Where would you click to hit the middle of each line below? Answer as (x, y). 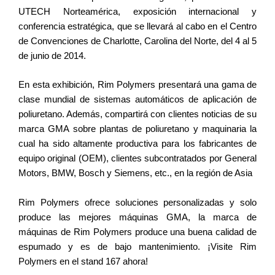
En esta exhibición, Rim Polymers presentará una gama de (137, 85)
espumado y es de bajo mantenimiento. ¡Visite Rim (137, 246)
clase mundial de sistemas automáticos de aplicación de (137, 100)
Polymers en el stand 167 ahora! (83, 261)
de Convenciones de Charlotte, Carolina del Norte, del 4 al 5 (137, 41)
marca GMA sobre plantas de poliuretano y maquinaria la (137, 129)
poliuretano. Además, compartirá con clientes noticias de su (137, 114)
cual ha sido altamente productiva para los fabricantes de (137, 144)
